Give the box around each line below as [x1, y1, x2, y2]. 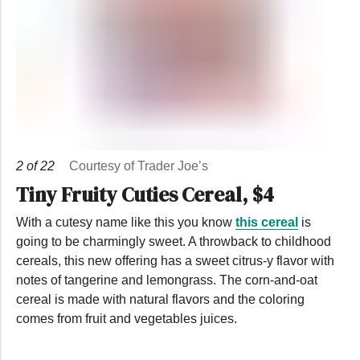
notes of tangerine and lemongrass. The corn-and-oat [16, 272, 317, 287]
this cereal [235, 215, 298, 229]
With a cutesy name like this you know [16, 215, 235, 229]
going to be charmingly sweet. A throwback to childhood [16, 234, 331, 248]
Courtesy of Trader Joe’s [69, 158, 208, 173]
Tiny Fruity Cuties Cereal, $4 [16, 180, 274, 208]
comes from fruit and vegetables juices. [16, 311, 237, 325]
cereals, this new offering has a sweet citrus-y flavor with [16, 253, 334, 268]
